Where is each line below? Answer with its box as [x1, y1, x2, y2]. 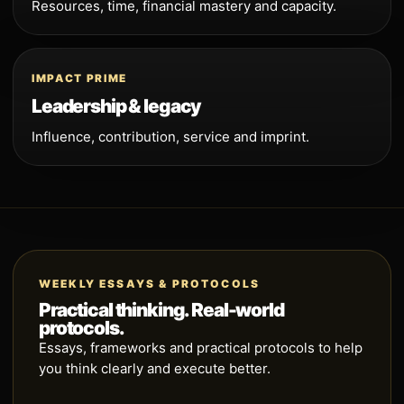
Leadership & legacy [32, 94, 202, 117]
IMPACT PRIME [32, 71, 127, 85]
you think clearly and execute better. [39, 359, 271, 377]
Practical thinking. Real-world [39, 298, 284, 321]
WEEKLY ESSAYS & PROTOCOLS [39, 276, 260, 290]
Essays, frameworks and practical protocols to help [39, 338, 363, 356]
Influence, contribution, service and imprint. [32, 127, 309, 145]
